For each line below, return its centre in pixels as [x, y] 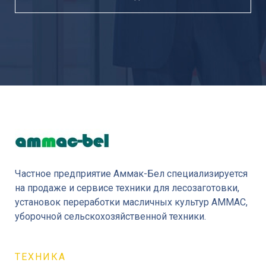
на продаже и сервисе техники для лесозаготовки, [127, 188]
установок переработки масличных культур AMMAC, [131, 202]
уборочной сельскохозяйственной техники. [110, 216]
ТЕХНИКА [40, 256]
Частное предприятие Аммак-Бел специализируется [131, 173]
